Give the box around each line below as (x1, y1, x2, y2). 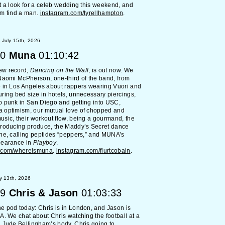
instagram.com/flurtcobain (56, 147, 131, 154)
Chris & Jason (9, 187, 78, 198)
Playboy (33, 139, 56, 146)
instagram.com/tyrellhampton (40, 10, 124, 17)
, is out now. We (88, 67, 134, 74)
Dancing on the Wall (30, 67, 89, 74)
